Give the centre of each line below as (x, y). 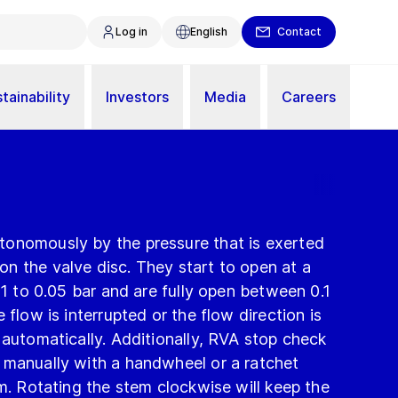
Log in (131, 32)
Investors (137, 96)
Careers (309, 96)
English (209, 32)
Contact (299, 32)
